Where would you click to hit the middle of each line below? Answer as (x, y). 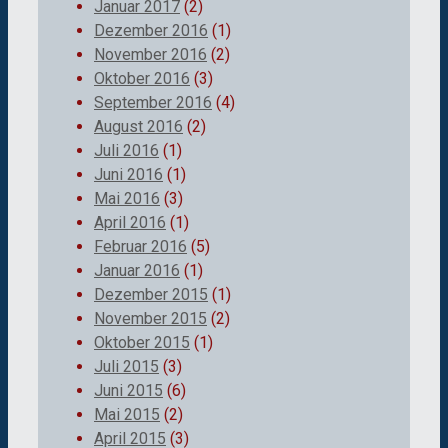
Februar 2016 (140, 246)
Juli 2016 (126, 150)
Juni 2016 (128, 174)
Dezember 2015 (151, 294)
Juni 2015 (128, 390)
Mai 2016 (127, 198)
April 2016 (130, 222)
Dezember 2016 (151, 30)
